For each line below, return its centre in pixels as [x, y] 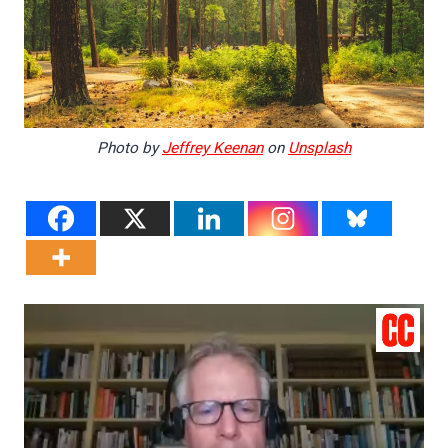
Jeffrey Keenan [212, 147]
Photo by [129, 147]
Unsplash [319, 147]
